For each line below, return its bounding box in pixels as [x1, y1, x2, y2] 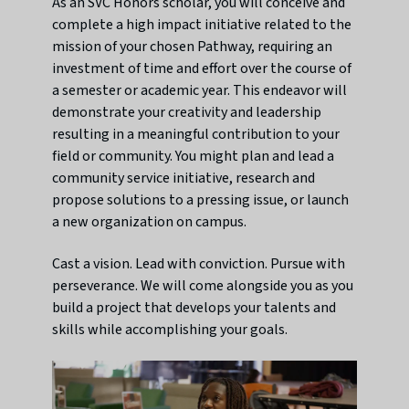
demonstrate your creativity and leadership [52, 102, 322, 123]
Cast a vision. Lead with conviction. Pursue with [52, 254, 346, 275]
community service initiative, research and [52, 168, 316, 189]
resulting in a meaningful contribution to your [52, 124, 341, 145]
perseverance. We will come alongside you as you [52, 276, 354, 297]
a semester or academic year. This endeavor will [52, 80, 348, 101]
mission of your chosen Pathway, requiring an [52, 37, 333, 58]
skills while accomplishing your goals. [52, 320, 288, 341]
